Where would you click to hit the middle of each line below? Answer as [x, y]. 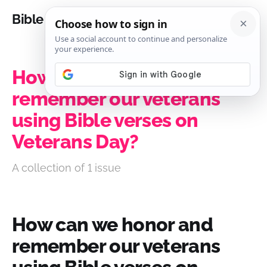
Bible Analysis [54, 19]
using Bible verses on [105, 120]
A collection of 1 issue [66, 168]
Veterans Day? [75, 142]
